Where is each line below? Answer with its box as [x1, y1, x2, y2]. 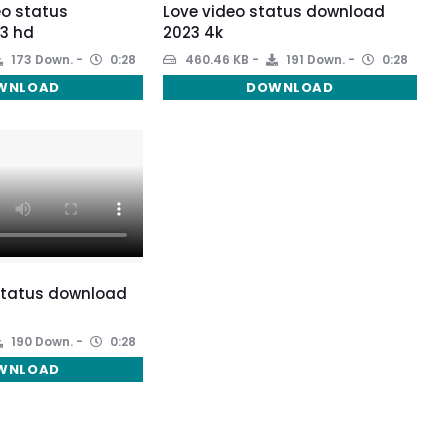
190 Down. [7, 332, 73, 350]
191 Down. [282, 50, 345, 68]
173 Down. [7, 50, 73, 68]
